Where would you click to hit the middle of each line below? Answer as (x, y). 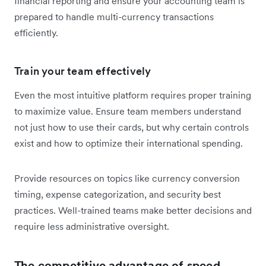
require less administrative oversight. (92, 226)
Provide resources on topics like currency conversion (127, 178)
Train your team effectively (83, 71)
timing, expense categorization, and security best (118, 194)
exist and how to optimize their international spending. (129, 143)
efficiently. (36, 32)
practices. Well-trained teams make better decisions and (133, 210)
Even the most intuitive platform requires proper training (133, 95)
